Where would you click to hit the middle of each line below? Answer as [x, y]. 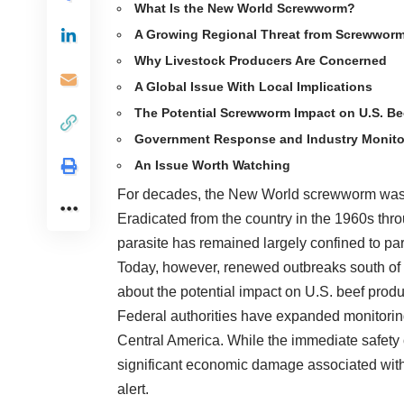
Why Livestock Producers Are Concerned [261, 61]
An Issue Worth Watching [212, 165]
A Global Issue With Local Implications [253, 87]
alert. [133, 390]
